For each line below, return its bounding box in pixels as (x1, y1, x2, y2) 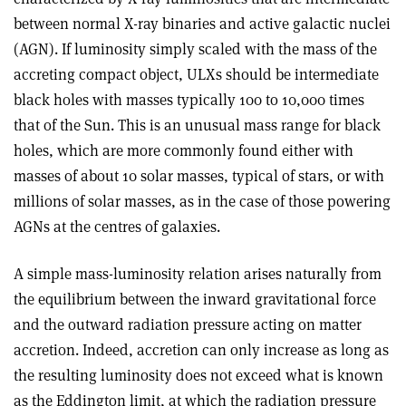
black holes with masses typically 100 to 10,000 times (14, 89, 364, 110)
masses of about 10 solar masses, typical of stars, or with (14, 165, 384, 186)
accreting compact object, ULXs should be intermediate (14, 63, 379, 84)
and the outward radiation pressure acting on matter (14, 314, 362, 334)
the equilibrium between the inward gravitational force (14, 288, 376, 309)
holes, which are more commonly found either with (14, 140, 353, 160)
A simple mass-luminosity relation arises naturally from (14, 263, 382, 284)
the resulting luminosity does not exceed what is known (14, 364, 383, 385)
